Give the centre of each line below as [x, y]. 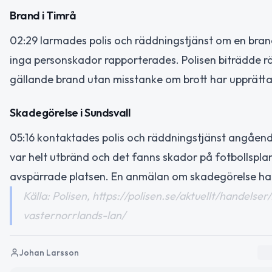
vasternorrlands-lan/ [74, 215]
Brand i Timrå [43, 16]
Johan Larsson [49, 252]
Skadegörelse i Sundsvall [70, 112]
